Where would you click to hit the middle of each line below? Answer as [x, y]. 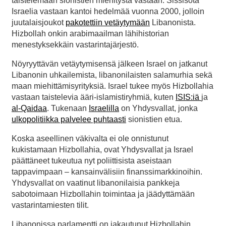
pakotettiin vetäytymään [108, 23]
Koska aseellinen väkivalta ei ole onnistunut [90, 139]
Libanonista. [173, 23]
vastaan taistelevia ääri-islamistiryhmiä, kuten [94, 97]
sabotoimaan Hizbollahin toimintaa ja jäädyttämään [103, 194]
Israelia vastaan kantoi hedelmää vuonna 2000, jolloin [108, 12]
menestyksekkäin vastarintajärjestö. [75, 45]
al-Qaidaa [29, 108]
